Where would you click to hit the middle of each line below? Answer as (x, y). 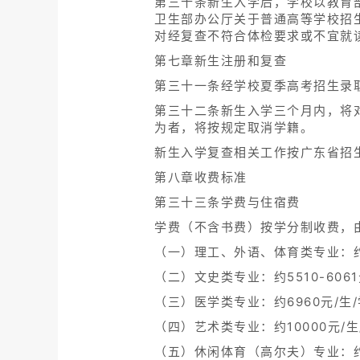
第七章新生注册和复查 (221, 61)
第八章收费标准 (201, 178)
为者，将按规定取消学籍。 (234, 128)
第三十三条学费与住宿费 (227, 202)
